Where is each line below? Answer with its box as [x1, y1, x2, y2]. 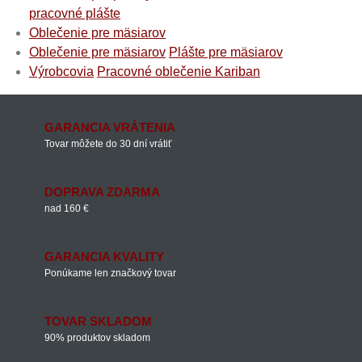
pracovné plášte [29, 6, 120, 20]
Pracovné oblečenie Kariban [97, 65, 260, 78]
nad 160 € [44, 203, 89, 214]
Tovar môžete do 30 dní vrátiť [44, 138, 172, 149]
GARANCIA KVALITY [44, 250, 164, 263]
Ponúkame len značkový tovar [44, 267, 176, 279]
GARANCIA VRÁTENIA [44, 120, 175, 134]
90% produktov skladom [44, 332, 150, 343]
